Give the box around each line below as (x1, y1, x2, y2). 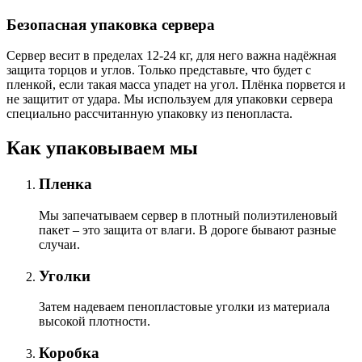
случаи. (39, 237, 80, 251)
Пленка (39, 175, 92, 193)
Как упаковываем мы (6, 137, 198, 159)
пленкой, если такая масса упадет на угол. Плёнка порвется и (6, 78, 346, 92)
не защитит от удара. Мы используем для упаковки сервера (6, 92, 333, 107)
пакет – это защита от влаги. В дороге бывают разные (39, 222, 336, 237)
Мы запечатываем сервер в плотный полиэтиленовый (39, 208, 338, 222)
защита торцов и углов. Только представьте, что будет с (6, 63, 311, 78)
